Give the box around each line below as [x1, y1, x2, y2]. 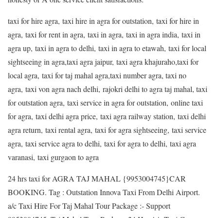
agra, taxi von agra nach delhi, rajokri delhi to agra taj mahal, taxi [8, 84, 207, 94]
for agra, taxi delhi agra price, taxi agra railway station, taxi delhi [8, 111, 206, 122]
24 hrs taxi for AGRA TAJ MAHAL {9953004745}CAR [8, 173, 186, 184]
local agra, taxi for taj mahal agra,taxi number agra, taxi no [8, 70, 186, 81]
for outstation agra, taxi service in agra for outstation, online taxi [8, 97, 203, 108]
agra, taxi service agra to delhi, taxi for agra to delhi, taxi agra [8, 138, 196, 149]
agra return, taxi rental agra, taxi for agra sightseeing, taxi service [8, 125, 206, 135]
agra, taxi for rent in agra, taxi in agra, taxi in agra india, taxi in [8, 29, 200, 40]
